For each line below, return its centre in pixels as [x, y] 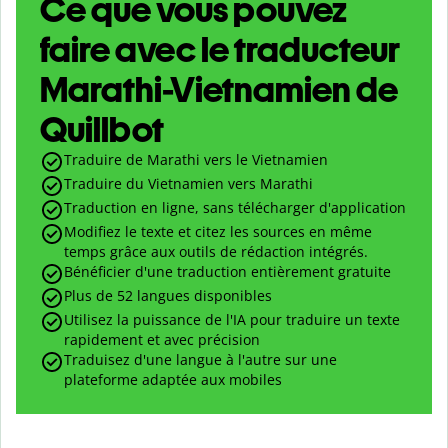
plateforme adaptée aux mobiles [173, 380]
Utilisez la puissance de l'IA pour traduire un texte [232, 320]
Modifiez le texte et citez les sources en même [218, 232]
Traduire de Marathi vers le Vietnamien [196, 160]
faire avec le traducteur [220, 50]
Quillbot [102, 130]
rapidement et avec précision [162, 340]
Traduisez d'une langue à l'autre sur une [200, 360]
